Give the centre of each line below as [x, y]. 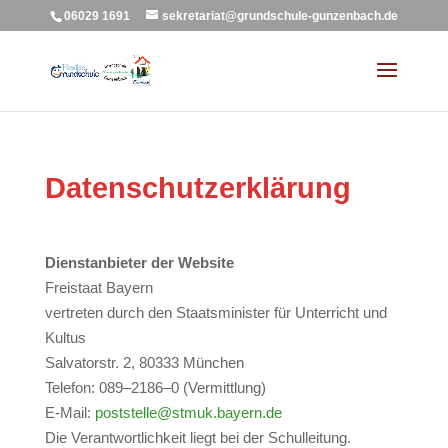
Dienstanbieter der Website [139, 262]
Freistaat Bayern [98, 287]
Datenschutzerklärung [197, 188]
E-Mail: [69, 412]
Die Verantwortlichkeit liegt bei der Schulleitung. [197, 437]
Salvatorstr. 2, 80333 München [144, 362]
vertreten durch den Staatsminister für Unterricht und [215, 312]
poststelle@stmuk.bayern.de [188, 412]
